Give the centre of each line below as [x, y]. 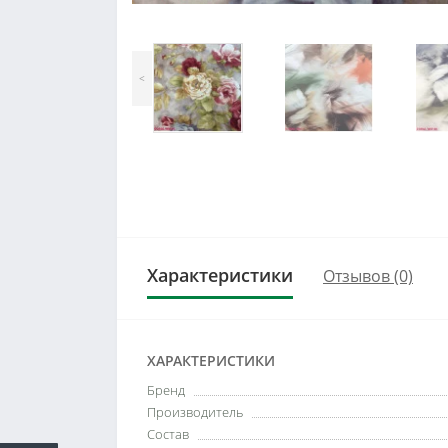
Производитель [195, 412]
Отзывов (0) [368, 275]
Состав [168, 434]
